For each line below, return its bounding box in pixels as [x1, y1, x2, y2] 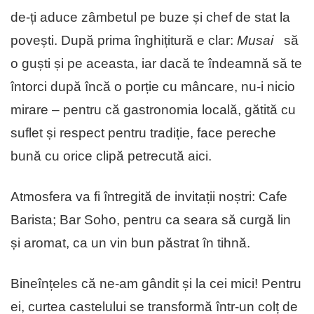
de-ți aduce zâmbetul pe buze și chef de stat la [11, 10, 290, 25]
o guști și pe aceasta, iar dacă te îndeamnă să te [11, 56, 302, 71]
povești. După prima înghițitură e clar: [11, 33, 237, 48]
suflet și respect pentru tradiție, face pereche [11, 125, 276, 141]
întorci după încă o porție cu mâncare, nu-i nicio [11, 79, 295, 95]
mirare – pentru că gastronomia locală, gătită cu [11, 102, 296, 118]
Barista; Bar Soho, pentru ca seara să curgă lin [11, 212, 291, 228]
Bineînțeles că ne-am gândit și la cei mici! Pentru [11, 276, 301, 292]
